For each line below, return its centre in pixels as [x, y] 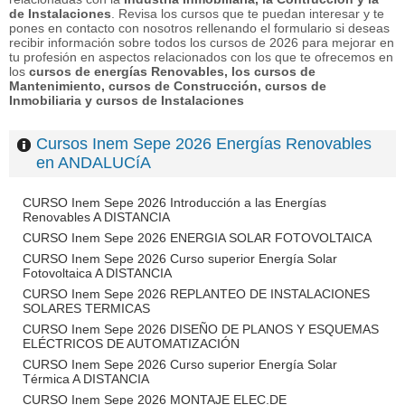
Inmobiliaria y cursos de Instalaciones [127, 100]
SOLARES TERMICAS [86, 308]
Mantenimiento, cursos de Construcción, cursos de [168, 86]
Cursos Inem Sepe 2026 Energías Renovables [204, 144]
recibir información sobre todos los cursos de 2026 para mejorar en [202, 42]
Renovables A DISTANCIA [96, 217]
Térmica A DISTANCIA [86, 379]
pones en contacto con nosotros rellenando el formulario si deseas [199, 28]
